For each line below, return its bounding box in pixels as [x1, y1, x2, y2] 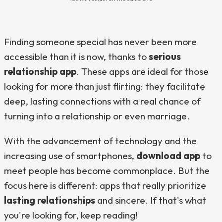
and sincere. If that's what [95, 194, 206, 206]
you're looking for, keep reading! [4, 209, 137, 221]
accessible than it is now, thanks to [4, 51, 149, 62]
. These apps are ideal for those [76, 65, 209, 77]
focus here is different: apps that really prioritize [4, 179, 206, 191]
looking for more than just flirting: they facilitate [4, 80, 205, 92]
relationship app [4, 65, 76, 77]
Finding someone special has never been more [4, 36, 197, 48]
